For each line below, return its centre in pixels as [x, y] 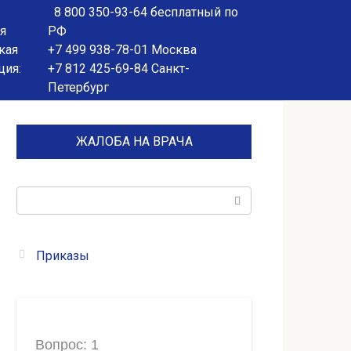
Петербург [78, 87]
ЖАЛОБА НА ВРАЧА [134, 141]
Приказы [63, 256]
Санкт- [168, 69]
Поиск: [36, 195]
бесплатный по [192, 12]
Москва [172, 50]
